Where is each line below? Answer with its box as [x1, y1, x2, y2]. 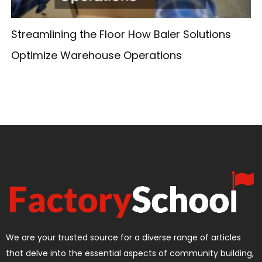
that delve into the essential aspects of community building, [6, 247, 254, 259]
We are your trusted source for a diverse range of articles [6, 231, 241, 243]
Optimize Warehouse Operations [11, 47, 182, 63]
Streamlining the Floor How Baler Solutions [11, 26, 231, 42]
